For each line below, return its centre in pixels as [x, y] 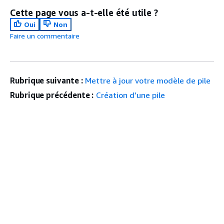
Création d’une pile [131, 95]
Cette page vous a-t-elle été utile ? [84, 12]
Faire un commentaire [45, 35]
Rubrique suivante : [46, 80]
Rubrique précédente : [52, 95]
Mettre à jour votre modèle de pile [148, 80]
